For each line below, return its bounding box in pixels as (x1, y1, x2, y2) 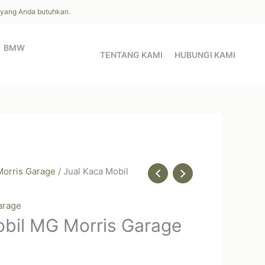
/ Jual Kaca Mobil (56, 166, 128, 177)
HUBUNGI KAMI (174, 50, 235, 60)
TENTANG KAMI (100, 50, 163, 60)
